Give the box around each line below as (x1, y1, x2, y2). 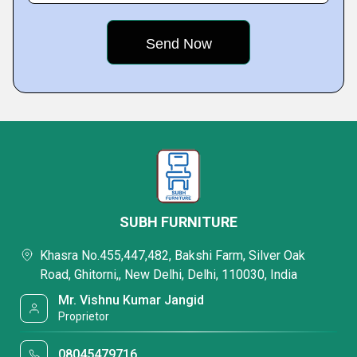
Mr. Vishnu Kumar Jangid (58, 292, 205, 308)
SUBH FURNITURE (120, 214, 237, 230)
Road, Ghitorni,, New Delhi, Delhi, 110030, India (40, 267, 297, 282)
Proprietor (58, 310, 110, 323)
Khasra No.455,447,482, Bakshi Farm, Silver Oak (40, 248, 305, 263)
